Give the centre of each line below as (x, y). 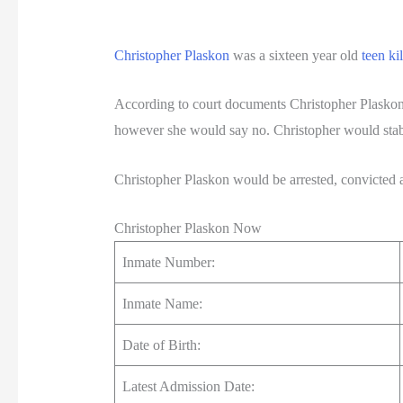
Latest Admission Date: (188, 387)
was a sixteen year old (295, 55)
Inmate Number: (168, 263)
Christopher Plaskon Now (188, 228)
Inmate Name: (162, 304)
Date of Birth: (161, 345)
